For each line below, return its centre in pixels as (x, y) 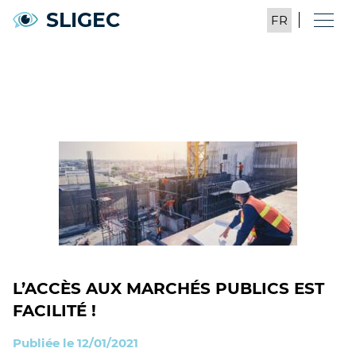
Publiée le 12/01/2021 (75, 343)
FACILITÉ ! (54, 311)
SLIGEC (83, 19)
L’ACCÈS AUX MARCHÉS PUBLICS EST (168, 288)
